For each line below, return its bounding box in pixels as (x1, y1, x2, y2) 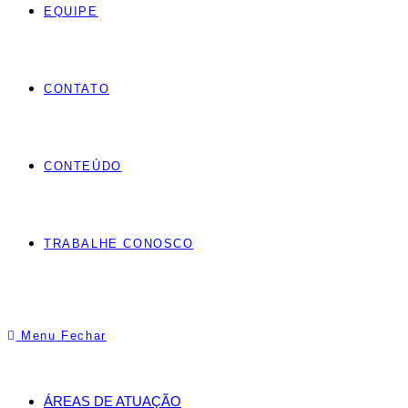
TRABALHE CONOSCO (44, 237, 194, 250)
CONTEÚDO (44, 159, 122, 173)
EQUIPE (44, 5, 98, 18)
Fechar (61, 329, 107, 342)
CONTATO (44, 82, 110, 96)
